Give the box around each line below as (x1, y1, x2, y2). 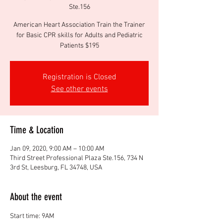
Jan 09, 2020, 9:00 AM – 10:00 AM (10, 144, 105, 153)
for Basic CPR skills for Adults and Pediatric (16, 31, 143, 40)
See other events (51, 84, 108, 94)
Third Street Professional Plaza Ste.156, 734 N (10, 154, 143, 163)
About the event (10, 190, 62, 203)
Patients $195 (59, 41, 99, 50)
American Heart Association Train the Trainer (13, 20, 145, 29)
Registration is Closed (42, 72, 116, 82)
